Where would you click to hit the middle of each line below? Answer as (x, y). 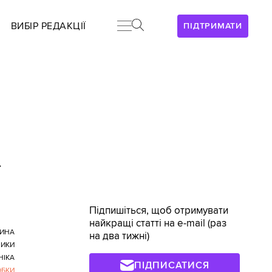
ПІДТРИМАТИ (213, 26)
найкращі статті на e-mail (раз (158, 223)
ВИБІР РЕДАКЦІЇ (48, 26)
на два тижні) (120, 236)
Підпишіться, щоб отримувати (159, 211)
